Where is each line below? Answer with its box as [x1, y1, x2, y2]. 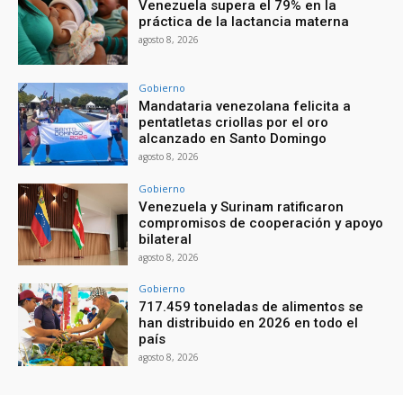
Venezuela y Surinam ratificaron [139, 198, 345, 215]
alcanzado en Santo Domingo [139, 130, 327, 147]
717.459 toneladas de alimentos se [139, 299, 364, 316]
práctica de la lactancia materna [139, 13, 350, 31]
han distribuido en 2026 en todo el [139, 315, 359, 332]
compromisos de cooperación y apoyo [139, 214, 384, 231]
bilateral [139, 230, 193, 247]
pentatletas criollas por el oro [139, 113, 329, 130]
